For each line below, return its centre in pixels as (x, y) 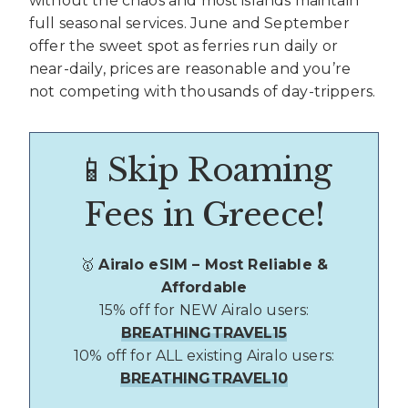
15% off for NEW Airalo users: (204, 310)
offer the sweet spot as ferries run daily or (184, 46)
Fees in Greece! (204, 215)
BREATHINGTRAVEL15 (204, 332)
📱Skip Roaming (204, 170)
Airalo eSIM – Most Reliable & (213, 264)
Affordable (204, 287)
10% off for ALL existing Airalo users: (204, 355)
